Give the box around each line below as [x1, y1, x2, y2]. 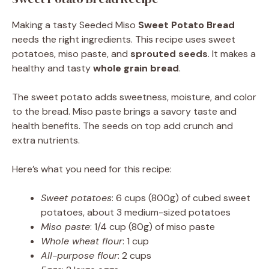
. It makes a [208, 47, 256, 61]
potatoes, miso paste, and [12, 47, 130, 61]
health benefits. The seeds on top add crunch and [12, 119, 233, 133]
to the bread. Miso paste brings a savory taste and [12, 105, 237, 118]
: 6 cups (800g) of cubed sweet [112, 192, 250, 205]
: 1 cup [122, 235, 149, 248]
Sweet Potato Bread [138, 19, 235, 32]
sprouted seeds [130, 47, 208, 61]
